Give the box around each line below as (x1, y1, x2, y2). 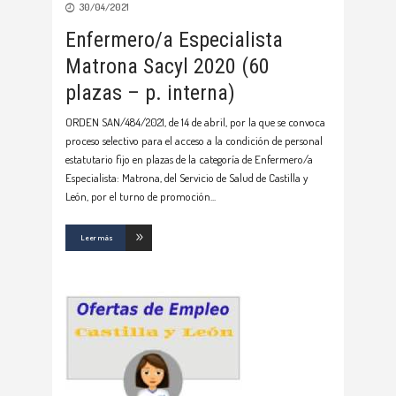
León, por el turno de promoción (65, 189, 210, 204)
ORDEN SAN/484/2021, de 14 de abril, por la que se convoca (65, 115, 325, 130)
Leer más (80, 232, 113, 243)
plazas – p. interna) (65, 80, 235, 106)
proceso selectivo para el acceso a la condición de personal (65, 133, 323, 148)
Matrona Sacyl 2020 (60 (65, 54, 270, 80)
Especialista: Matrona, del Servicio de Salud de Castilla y (65, 171, 308, 186)
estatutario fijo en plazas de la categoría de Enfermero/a (65, 152, 313, 167)
